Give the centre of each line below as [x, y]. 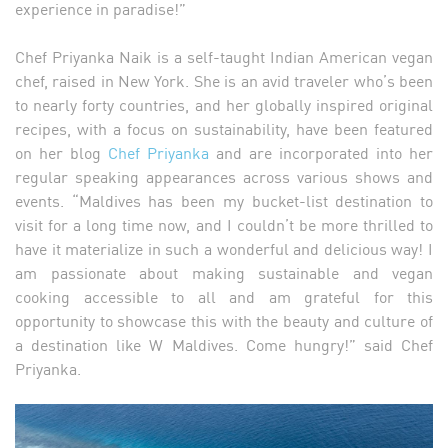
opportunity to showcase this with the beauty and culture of [224, 319]
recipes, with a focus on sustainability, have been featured [224, 127]
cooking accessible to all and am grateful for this [224, 295]
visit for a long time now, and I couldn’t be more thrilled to [224, 223]
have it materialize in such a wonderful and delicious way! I [224, 247]
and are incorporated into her [321, 151]
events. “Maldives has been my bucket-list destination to [224, 199]
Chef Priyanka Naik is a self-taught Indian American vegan [224, 55]
